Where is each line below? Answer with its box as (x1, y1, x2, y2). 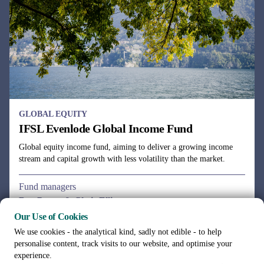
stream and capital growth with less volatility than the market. (19, 154, 225, 163)
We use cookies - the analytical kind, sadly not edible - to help (14, 227, 222, 236)
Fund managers (19, 181, 76, 192)
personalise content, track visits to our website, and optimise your (14, 239, 232, 248)
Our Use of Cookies (14, 212, 88, 222)
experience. (14, 251, 52, 260)
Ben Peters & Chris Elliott (19, 196, 123, 206)
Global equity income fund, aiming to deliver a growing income (19, 143, 233, 151)
